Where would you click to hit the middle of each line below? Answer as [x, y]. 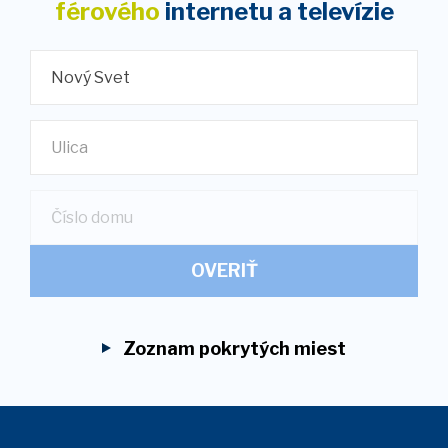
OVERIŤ [224, 270]
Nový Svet [90, 77]
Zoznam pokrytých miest [232, 348]
